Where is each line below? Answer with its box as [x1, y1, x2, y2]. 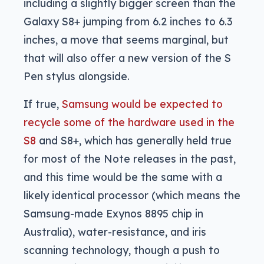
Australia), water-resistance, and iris [24, 225, 206, 238]
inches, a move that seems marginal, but [24, 32, 229, 46]
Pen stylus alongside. [24, 69, 130, 82]
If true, [24, 97, 62, 110]
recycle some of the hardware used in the [24, 115, 235, 128]
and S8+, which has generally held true [36, 133, 232, 147]
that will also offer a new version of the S [24, 51, 231, 64]
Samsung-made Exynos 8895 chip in [24, 206, 203, 220]
